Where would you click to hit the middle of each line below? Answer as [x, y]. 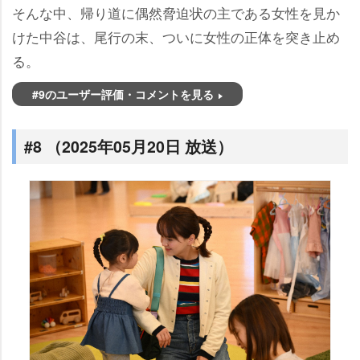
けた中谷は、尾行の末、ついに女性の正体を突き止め [176, 37]
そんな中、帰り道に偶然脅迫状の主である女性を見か [176, 13]
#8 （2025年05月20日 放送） [129, 147]
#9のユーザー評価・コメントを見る [123, 94]
